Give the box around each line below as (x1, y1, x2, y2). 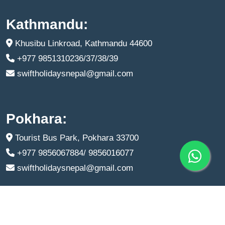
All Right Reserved (132, 198, 201, 207)
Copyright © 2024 (16, 198, 81, 207)
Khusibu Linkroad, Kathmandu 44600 (13, 39, 152, 49)
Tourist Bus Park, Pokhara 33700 (13, 133, 139, 143)
